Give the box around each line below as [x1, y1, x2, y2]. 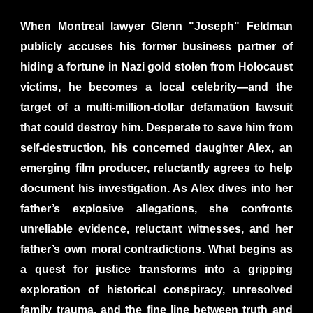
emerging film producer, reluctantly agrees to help [20, 161, 293, 174]
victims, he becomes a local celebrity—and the [20, 80, 293, 93]
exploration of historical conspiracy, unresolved [20, 283, 293, 296]
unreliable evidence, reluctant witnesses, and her [20, 222, 293, 235]
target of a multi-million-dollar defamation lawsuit [20, 101, 293, 113]
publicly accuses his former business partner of [20, 40, 293, 52]
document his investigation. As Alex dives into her [20, 182, 293, 194]
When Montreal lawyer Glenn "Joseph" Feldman [20, 20, 293, 32]
